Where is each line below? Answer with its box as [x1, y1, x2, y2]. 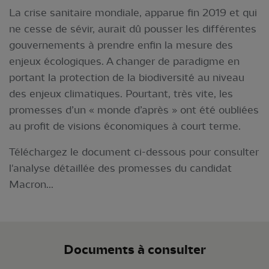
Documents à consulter [63, 241, 206, 258]
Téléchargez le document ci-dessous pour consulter [9, 145, 259, 158]
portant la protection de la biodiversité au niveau [9, 71, 244, 83]
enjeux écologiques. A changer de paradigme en [9, 55, 240, 67]
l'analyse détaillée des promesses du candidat [9, 162, 232, 174]
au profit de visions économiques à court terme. [9, 119, 241, 132]
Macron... [9, 178, 53, 190]
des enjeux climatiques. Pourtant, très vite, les [9, 87, 233, 100]
